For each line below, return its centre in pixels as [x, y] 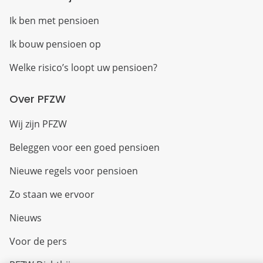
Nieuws [26, 218]
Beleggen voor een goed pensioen [85, 148]
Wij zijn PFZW [38, 124]
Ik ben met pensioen [54, 21]
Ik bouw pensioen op [55, 44]
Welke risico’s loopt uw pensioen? [83, 68]
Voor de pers [38, 242]
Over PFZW [38, 99]
